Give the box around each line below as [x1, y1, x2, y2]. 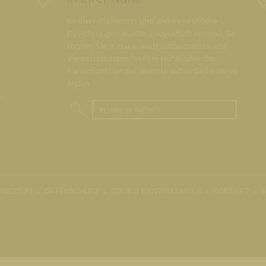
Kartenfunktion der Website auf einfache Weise [67, 64, 237, 77]
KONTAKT [213, 184, 249, 197]
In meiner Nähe [99, 103, 154, 116]
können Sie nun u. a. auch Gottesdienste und [67, 39, 226, 52]
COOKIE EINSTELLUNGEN [111, 184, 201, 197]
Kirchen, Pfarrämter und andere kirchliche [67, 14, 217, 27]
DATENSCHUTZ [45, 184, 99, 197]
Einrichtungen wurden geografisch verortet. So [67, 27, 235, 40]
